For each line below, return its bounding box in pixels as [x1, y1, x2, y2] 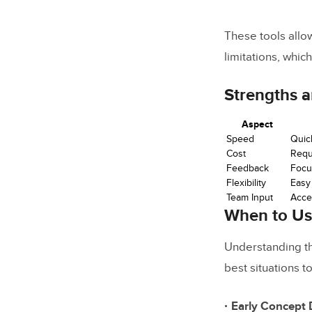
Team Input [226, 191, 273, 203]
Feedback [226, 162, 269, 174]
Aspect [241, 118, 273, 130]
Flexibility [226, 176, 266, 189]
